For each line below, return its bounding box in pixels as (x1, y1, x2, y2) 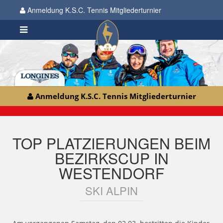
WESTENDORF (59, 162, 164, 184)
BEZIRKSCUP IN (54, 147, 169, 169)
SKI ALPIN (85, 183, 138, 199)
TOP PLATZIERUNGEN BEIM (12, 132, 211, 154)
